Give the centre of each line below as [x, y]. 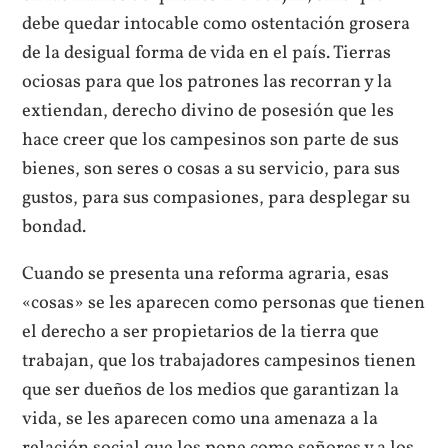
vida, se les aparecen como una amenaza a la [200, 419]
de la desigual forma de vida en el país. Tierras [207, 52]
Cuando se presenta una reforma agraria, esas [206, 274]
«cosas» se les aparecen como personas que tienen [224, 303]
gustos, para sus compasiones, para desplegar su [216, 197]
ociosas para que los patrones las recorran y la [207, 81]
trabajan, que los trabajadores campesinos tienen [219, 361]
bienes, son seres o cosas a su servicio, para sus [211, 168]
